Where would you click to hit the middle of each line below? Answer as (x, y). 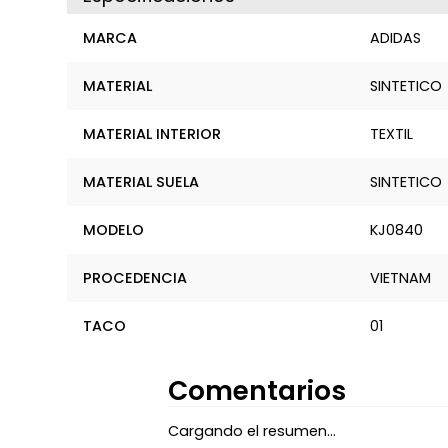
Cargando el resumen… (252, 431)
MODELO (114, 229)
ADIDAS (395, 37)
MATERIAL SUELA (141, 181)
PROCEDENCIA (135, 277)
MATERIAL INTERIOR (152, 133)
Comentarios (257, 391)
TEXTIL (391, 133)
